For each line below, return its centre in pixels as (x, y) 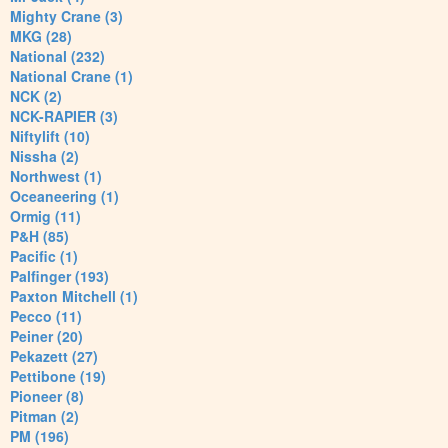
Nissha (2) (44, 156)
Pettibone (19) (58, 376)
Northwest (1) (56, 176)
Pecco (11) (46, 316)
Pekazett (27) (54, 356)
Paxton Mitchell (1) (74, 296)
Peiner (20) (46, 336)
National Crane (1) (71, 76)
